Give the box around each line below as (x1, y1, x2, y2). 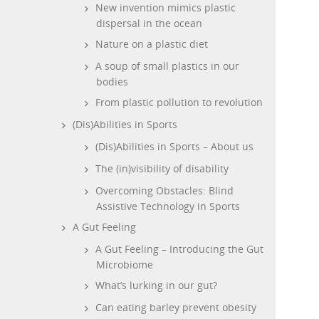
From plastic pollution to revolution (95, 95, 263, 109)
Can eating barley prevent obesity (95, 300, 256, 314)
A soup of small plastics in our (95, 59, 239, 73)
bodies (96, 75, 128, 88)
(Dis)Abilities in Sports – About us (95, 140, 253, 153)
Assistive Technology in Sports (96, 199, 240, 213)
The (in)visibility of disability (95, 162, 229, 175)
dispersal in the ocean (96, 16, 202, 30)
